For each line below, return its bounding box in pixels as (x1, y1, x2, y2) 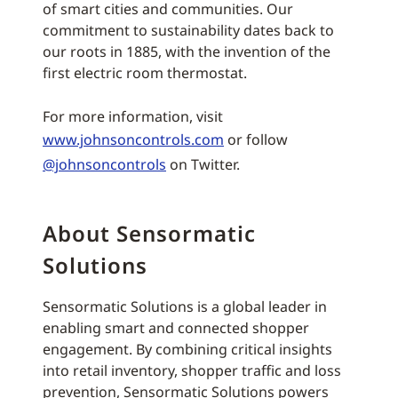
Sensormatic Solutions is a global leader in (43, 297, 327, 316)
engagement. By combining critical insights (43, 339, 332, 359)
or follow (224, 130, 288, 149)
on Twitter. (166, 155, 240, 174)
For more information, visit (43, 107, 223, 126)
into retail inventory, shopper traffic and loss (43, 361, 341, 380)
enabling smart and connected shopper (43, 318, 309, 338)
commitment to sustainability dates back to (43, 20, 334, 40)
